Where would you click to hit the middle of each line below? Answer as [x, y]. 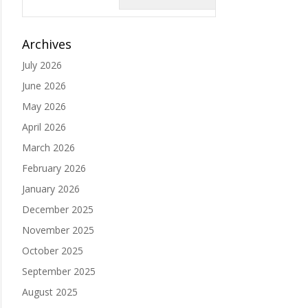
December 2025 [57, 210]
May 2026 [44, 107]
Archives [46, 44]
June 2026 [44, 86]
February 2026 [54, 168]
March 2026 [48, 148]
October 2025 [52, 251]
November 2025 [58, 230]
